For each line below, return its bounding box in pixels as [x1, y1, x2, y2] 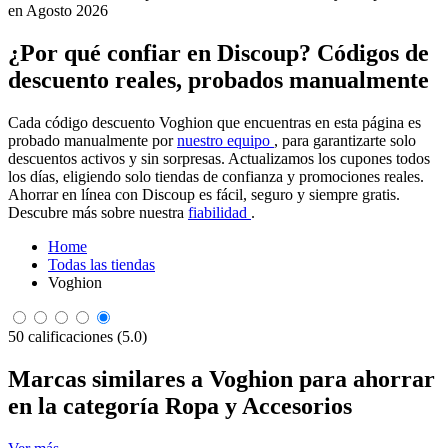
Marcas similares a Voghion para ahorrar [8, 366, 435, 393]
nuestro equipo [177, 132, 274, 150]
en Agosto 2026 [8, 2, 108, 20]
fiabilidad [188, 204, 251, 222]
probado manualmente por [8, 132, 177, 150]
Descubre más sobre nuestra [8, 204, 188, 222]
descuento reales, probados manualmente [8, 67, 429, 94]
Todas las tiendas [48, 256, 155, 274]
